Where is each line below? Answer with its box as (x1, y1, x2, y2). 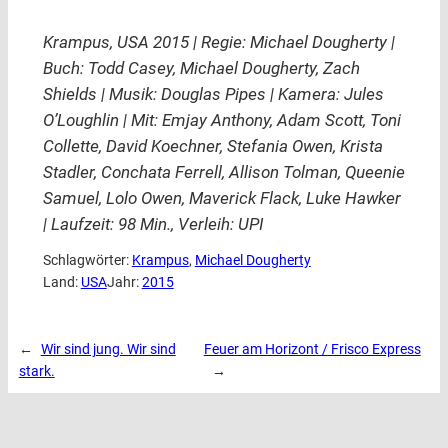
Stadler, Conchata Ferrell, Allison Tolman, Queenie (42, 163, 405, 183)
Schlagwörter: (42, 252, 132, 269)
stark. (18, 363, 55, 380)
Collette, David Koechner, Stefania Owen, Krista (42, 137, 383, 157)
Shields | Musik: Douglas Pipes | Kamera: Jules (42, 85, 384, 105)
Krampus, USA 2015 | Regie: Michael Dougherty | (42, 33, 395, 53)
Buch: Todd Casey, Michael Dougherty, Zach (42, 59, 360, 79)
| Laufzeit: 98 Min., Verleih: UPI (42, 215, 264, 235)
